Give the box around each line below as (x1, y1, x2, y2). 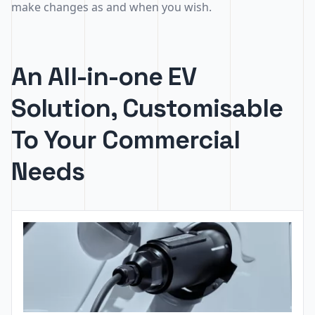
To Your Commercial (11, 124, 240, 156)
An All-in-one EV (11, 60, 196, 93)
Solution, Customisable (11, 92, 283, 124)
